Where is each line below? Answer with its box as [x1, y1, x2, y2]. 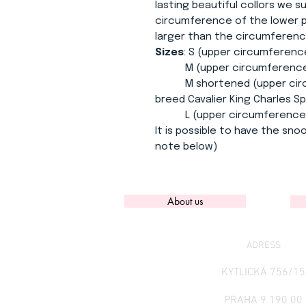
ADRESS [246, 240, 281, 251]
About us [167, 195, 204, 208]
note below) [155, 141, 217, 152]
